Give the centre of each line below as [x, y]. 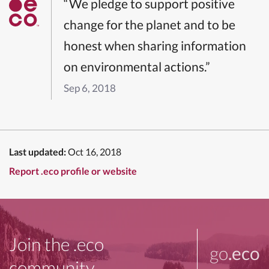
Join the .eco [56, 243]
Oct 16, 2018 [95, 151]
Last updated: [38, 151]
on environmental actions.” [137, 66]
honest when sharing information [155, 45]
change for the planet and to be [150, 24]
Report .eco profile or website [73, 171]
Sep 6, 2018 [90, 88]
